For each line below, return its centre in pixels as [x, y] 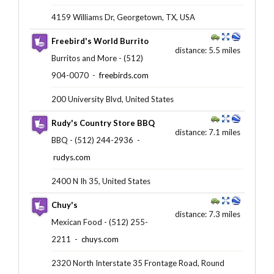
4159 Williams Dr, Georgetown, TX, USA [123, 17]
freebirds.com [124, 75]
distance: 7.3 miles [207, 214]
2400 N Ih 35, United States [101, 181]
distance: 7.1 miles [207, 132]
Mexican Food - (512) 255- [99, 222]
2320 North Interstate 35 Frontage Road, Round [138, 263]
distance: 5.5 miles [207, 50]
